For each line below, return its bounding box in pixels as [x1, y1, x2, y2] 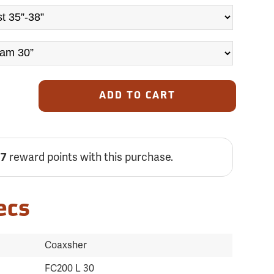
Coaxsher [45, 239, 87, 251]
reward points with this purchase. [6, 150, 173, 164]
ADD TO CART [98, 91, 176, 101]
